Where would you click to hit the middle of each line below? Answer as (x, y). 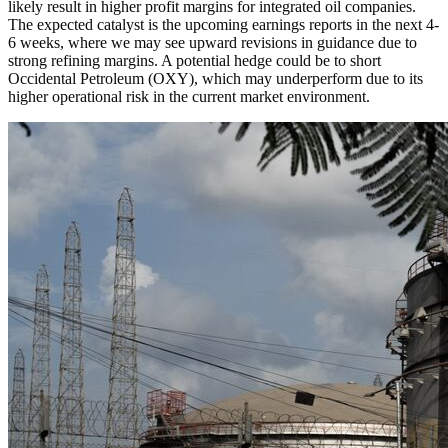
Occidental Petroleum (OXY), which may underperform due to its (215, 79)
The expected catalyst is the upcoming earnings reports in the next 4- (223, 25)
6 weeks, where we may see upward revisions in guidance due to (212, 43)
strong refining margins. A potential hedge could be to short (194, 61)
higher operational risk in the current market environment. (189, 97)
